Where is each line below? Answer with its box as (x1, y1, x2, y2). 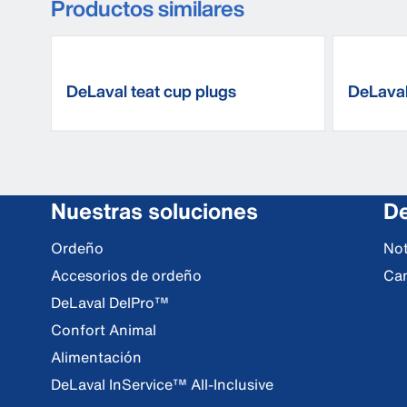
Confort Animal (51, 319, 156, 341)
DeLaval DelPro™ (51, 292, 169, 313)
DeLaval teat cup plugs (66, 79, 236, 103)
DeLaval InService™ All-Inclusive (51, 373, 273, 395)
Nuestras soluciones (51, 194, 258, 227)
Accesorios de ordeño (51, 264, 202, 286)
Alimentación (51, 346, 142, 368)
